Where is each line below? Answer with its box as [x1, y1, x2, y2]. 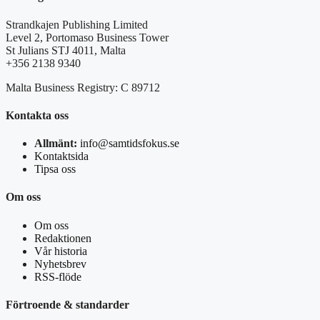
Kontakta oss [6, 109, 69, 121]
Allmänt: [34, 137, 77, 150]
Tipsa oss [34, 163, 76, 176]
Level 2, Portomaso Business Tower [6, 31, 169, 44]
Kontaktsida [34, 150, 89, 163]
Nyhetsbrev [34, 257, 86, 270]
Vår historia [34, 244, 87, 257]
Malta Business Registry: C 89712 [6, 81, 160, 94]
